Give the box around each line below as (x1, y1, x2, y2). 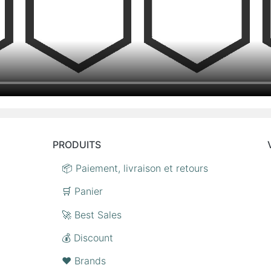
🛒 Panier (61, 185, 103, 198)
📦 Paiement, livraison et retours (61, 162, 208, 174)
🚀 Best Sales (61, 208, 122, 221)
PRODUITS (53, 139, 102, 151)
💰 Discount (61, 231, 113, 244)
